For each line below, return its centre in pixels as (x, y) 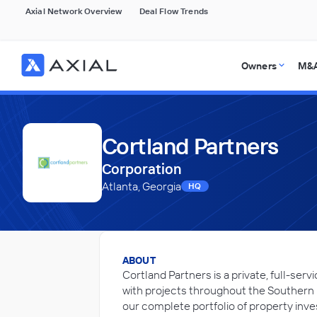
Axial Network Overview (74, 11)
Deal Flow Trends (174, 11)
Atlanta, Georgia (142, 186)
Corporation (142, 169)
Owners (259, 66)
